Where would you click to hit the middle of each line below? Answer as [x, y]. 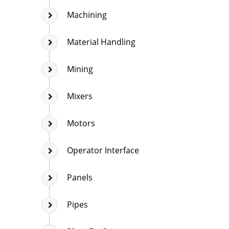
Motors [81, 123]
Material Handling [101, 42]
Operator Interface [103, 150]
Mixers [80, 96]
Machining [87, 15]
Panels [80, 177]
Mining [80, 69]
